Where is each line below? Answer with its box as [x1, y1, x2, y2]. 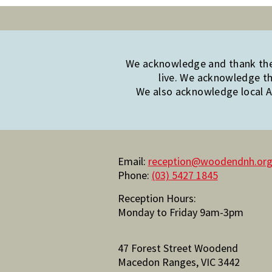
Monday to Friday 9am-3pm [117, 205, 243, 219]
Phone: [117, 168, 152, 182]
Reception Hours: [117, 191, 196, 205]
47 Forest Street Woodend [117, 241, 240, 255]
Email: [117, 154, 148, 168]
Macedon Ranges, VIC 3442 [117, 255, 240, 269]
